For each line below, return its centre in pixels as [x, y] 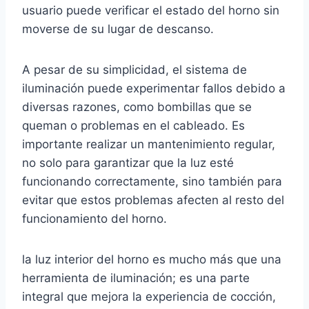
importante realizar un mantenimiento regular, [149, 144]
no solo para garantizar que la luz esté [128, 163]
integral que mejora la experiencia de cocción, [149, 297]
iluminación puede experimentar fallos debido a [154, 89]
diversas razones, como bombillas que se [137, 107]
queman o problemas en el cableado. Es [133, 126]
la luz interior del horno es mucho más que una [152, 260]
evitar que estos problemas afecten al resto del [153, 200]
